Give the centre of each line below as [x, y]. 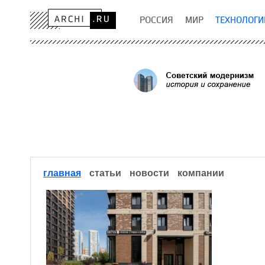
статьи [105, 173]
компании [201, 173]
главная [62, 173]
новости [149, 173]
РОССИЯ [156, 20]
